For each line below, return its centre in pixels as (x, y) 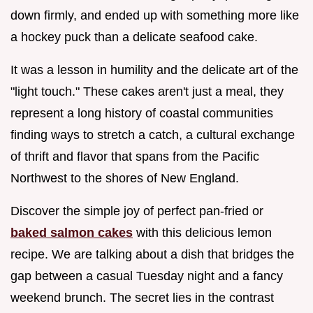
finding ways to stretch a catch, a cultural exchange (153, 134)
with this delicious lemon (202, 232)
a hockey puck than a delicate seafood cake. (134, 37)
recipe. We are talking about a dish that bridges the (152, 254)
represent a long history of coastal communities (142, 113)
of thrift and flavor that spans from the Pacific (135, 156)
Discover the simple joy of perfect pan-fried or (137, 211)
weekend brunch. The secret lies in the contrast (142, 297)
